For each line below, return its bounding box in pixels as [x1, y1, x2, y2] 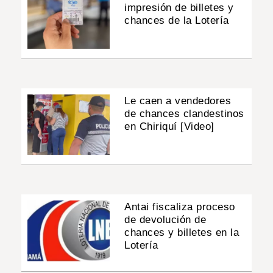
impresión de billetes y [124, 1, 234, 13]
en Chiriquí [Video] [124, 121, 214, 133]
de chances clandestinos [124, 108, 244, 120]
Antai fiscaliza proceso [124, 201, 235, 213]
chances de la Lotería [124, 14, 229, 26]
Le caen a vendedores [124, 95, 232, 107]
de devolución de [124, 214, 207, 226]
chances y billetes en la [124, 227, 239, 239]
